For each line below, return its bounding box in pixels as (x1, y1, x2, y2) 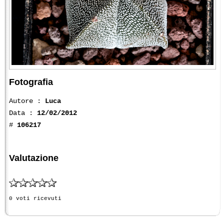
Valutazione (9, 152, 58, 163)
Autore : (9, 96, 45, 105)
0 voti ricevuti (9, 195, 61, 202)
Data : (9, 108, 37, 117)
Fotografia (9, 76, 53, 87)
